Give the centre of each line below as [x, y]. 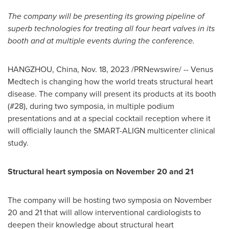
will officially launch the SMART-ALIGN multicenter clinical [111, 131]
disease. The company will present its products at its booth [112, 94]
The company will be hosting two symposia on [91, 200]
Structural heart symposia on [62, 171]
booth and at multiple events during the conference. [101, 41]
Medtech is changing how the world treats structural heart [110, 82]
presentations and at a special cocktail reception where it [109, 118]
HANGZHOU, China [42, 69]
